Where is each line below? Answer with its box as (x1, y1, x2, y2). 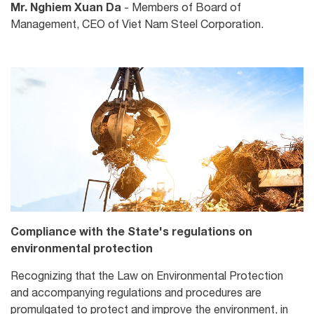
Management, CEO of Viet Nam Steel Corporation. (11, 18, 264, 31)
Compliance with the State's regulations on (11, 224, 252, 238)
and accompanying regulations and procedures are (11, 285, 261, 299)
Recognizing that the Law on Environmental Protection (11, 268, 283, 282)
